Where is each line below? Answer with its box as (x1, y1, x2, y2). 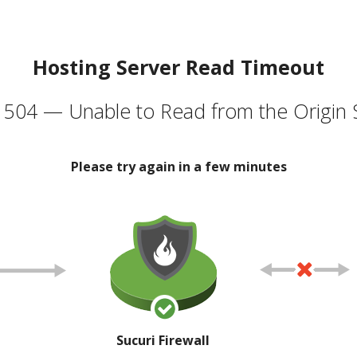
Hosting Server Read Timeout (33, 53, 324, 80)
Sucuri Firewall (116, 331, 210, 349)
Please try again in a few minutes (70, 157, 287, 175)
